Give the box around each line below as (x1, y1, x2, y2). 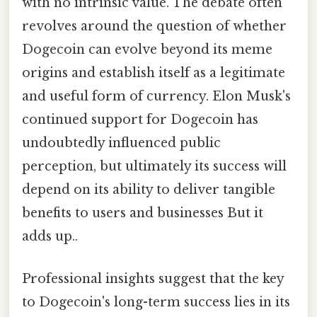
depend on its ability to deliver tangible (22, 182, 275, 198)
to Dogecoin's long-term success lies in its (22, 294, 290, 310)
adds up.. (22, 229, 78, 245)
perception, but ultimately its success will (22, 158, 287, 175)
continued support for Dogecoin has (22, 112, 258, 128)
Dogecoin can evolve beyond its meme (22, 42, 272, 58)
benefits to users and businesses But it (22, 205, 263, 221)
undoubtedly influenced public (22, 135, 221, 151)
